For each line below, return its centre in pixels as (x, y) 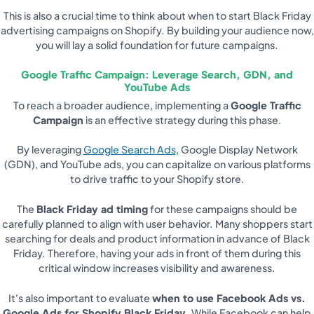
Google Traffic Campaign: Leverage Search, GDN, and (157, 74)
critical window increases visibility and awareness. (157, 267)
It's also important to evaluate (80, 298)
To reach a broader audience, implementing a (122, 105)
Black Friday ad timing (92, 209)
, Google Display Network (237, 150)
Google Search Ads (129, 150)
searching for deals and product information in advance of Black (157, 238)
